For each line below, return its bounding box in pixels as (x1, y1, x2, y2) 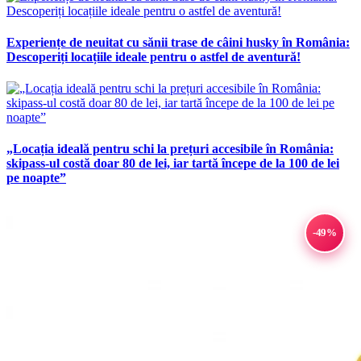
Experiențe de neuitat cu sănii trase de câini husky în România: (6, 35, 350, 49)
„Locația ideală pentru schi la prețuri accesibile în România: (6, 142, 334, 156)
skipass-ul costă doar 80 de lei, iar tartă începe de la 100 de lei (6, 156, 339, 171)
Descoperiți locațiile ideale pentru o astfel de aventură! (6, 49, 301, 64)
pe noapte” (6, 171, 66, 185)
